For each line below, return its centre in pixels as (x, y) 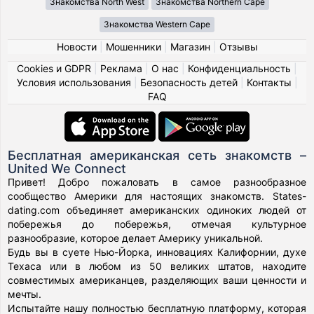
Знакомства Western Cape (157, 24)
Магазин (190, 46)
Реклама (121, 68)
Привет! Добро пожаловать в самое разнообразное (157, 182)
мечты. (25, 294)
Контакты (269, 82)
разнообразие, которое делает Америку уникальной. (136, 238)
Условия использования (74, 82)
